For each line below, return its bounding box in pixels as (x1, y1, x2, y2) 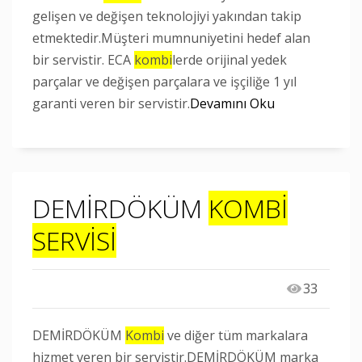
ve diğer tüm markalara (164, 326, 308, 344)
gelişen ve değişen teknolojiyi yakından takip (32, 7, 301, 25)
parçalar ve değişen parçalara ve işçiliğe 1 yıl (32, 73, 297, 90)
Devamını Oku (190, 95, 275, 112)
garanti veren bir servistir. (32, 95, 190, 112)
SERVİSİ (32, 223, 116, 258)
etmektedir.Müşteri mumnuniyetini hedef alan (32, 29, 310, 47)
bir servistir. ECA (32, 51, 134, 69)
